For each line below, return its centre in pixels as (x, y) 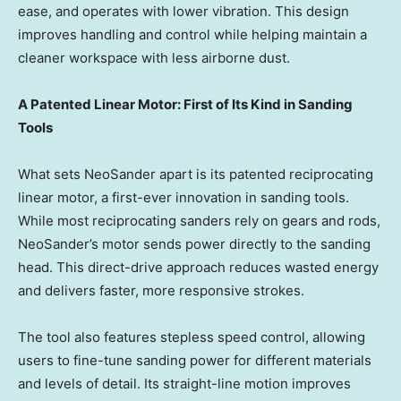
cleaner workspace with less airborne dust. (154, 58)
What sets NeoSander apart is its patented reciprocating (196, 175)
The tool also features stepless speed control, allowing (192, 337)
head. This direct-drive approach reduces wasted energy (198, 268)
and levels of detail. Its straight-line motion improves (184, 384)
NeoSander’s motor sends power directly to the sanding (194, 244)
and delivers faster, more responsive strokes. (161, 291)
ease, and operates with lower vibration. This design (183, 12)
